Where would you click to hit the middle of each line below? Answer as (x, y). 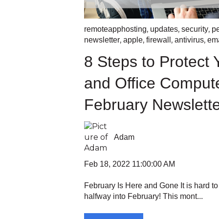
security (195, 29)
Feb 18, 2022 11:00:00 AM (130, 164)
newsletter (102, 40)
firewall (159, 40)
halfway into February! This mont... (143, 197)
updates (164, 29)
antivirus (189, 40)
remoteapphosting (115, 29)
